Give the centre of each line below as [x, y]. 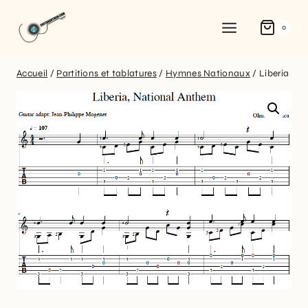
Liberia [274, 73]
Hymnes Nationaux [208, 73]
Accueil [32, 73]
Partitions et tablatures [107, 73]
